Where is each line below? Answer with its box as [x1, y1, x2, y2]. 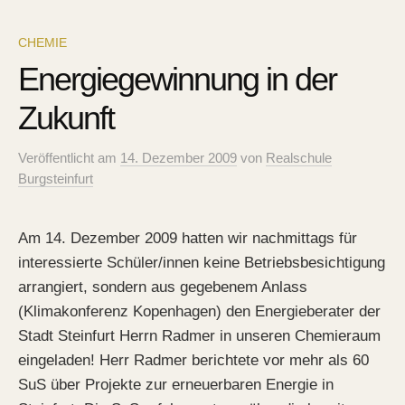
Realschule [266, 151, 332, 166]
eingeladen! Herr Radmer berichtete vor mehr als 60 [18, 352, 369, 370]
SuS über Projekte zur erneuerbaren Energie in [18, 376, 334, 394]
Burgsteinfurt [18, 172, 93, 187]
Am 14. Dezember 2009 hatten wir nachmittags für [18, 230, 357, 248]
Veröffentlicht [18, 151, 98, 166]
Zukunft [18, 99, 114, 137]
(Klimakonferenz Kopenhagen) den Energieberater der [18, 303, 381, 321]
